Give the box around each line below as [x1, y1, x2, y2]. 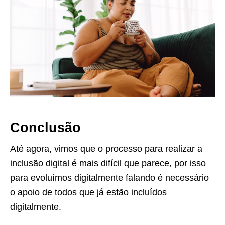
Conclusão [10, 120, 81, 135]
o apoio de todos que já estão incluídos [10, 187, 167, 197]
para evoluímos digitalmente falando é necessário [10, 172, 209, 183]
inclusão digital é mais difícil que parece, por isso [10, 158, 206, 168]
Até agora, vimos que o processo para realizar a [10, 143, 202, 154]
